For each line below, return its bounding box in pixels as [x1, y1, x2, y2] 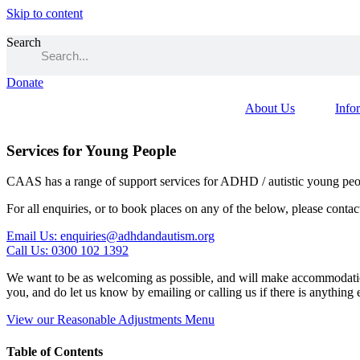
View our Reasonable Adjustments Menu [6, 313, 215, 327]
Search [6, 35, 41, 49]
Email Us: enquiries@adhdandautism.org [6, 229, 215, 243]
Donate [6, 76, 43, 89]
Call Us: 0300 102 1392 [6, 243, 129, 258]
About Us [245, 101, 295, 115]
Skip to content [6, 6, 83, 20]
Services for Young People [6, 141, 176, 159]
